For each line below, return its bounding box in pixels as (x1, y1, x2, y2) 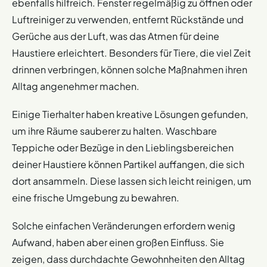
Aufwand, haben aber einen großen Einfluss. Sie (12, 235, 224, 249)
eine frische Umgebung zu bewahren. (12, 191, 179, 204)
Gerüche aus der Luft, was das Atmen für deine (12, 29, 219, 42)
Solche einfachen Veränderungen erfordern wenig (12, 219, 235, 232)
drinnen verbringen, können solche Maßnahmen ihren (12, 63, 247, 76)
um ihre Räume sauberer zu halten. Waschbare (12, 124, 217, 137)
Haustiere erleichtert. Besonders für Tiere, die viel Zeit (12, 46, 251, 59)
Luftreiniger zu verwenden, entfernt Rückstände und (12, 13, 244, 26)
